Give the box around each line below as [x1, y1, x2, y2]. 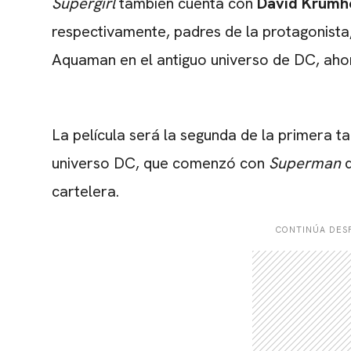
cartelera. [52, 181, 119, 202]
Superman [269, 153, 341, 174]
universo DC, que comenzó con [52, 153, 269, 174]
